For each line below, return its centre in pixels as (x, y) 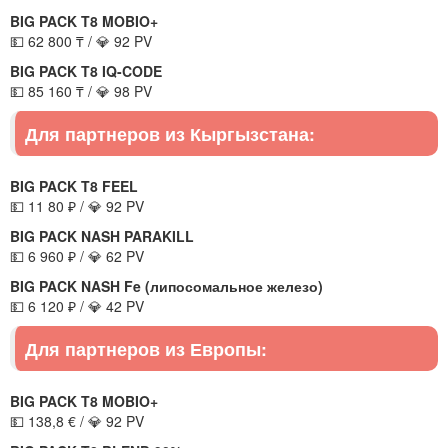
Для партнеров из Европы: (146, 348)
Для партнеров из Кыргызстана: (170, 133)
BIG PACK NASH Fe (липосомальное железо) (166, 285)
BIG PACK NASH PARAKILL (102, 235)
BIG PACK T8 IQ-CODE (86, 70)
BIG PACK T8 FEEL (74, 185)
